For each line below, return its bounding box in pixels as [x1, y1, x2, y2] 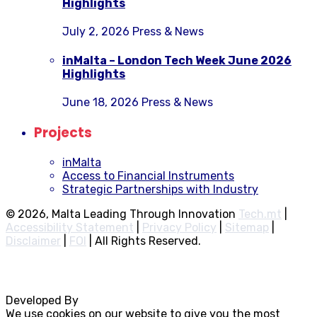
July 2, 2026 [62, 25, 129, 39]
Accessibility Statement [6, 221, 134, 235]
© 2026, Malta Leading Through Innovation [6, 207, 238, 221]
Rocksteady [81, 294, 144, 308]
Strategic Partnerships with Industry [62, 183, 258, 197]
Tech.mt [238, 207, 282, 221]
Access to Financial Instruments [62, 169, 234, 183]
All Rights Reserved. [95, 234, 201, 248]
